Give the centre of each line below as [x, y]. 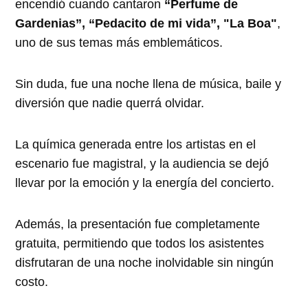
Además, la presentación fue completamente [138, 224]
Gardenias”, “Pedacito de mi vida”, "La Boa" [146, 24]
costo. [32, 282]
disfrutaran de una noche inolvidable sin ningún [145, 263]
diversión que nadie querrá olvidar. [110, 103]
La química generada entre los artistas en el [136, 145]
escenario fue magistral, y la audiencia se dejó [142, 164]
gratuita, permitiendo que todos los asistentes [140, 244]
